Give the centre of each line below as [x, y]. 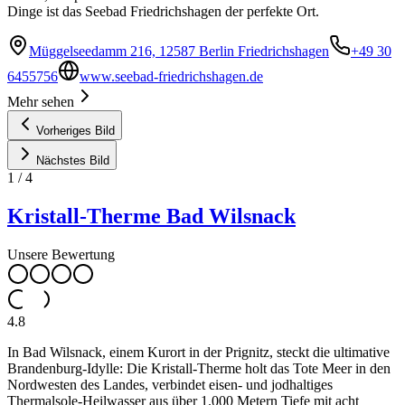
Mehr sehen [41, 102]
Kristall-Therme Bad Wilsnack [151, 217]
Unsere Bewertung [61, 254]
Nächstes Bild [73, 161]
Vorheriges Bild [75, 131]
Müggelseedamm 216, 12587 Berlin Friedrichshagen [179, 52]
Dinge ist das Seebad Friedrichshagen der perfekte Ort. [163, 12]
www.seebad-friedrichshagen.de [171, 77]
